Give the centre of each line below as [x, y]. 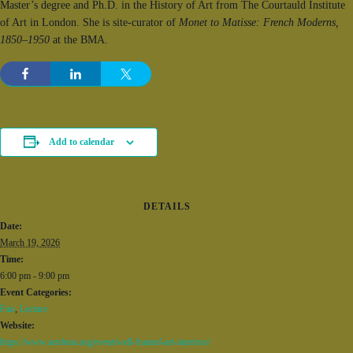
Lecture [33, 309]
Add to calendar [82, 142]
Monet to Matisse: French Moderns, [259, 23]
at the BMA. [79, 40]
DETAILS [167, 207]
